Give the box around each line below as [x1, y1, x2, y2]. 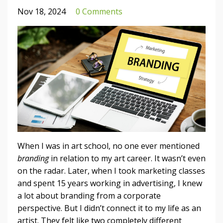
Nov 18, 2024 [17, 6, 66, 17]
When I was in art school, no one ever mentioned [17, 140, 200, 151]
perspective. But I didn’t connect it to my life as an [17, 202, 201, 214]
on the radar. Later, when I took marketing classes [17, 165, 205, 176]
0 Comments [76, 6, 122, 17]
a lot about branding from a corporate [17, 190, 161, 201]
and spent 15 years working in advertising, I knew [17, 177, 202, 189]
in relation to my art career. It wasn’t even [49, 152, 206, 164]
